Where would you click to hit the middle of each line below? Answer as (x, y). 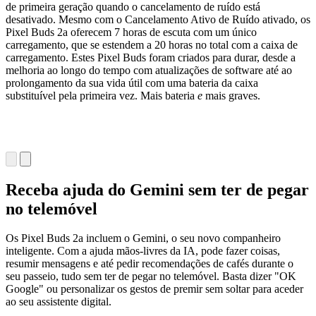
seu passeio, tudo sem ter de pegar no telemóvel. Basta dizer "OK (151, 276)
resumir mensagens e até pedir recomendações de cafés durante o (150, 264)
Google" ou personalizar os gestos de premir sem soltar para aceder (154, 289)
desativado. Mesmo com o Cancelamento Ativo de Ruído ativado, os (158, 19)
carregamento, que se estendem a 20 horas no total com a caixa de (152, 44)
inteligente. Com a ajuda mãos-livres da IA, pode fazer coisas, (143, 251)
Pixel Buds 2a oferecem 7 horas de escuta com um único (131, 32)
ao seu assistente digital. (59, 302)
